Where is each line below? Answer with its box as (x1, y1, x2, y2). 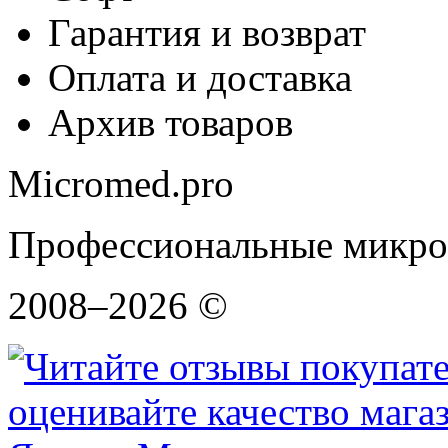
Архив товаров (48, 101, 293, 145)
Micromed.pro (8, 162, 234, 206)
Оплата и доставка (48, 56, 352, 100)
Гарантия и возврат (48, 11, 366, 55)
